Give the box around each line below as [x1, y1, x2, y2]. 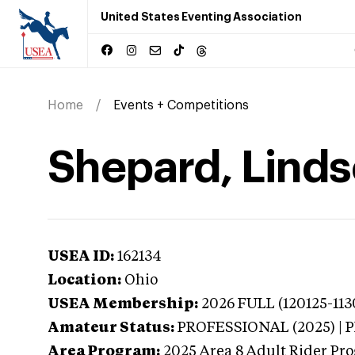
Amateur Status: [48, 321, 174, 335]
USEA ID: [48, 250, 114, 264]
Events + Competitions [113, 99, 249, 112]
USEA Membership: [48, 297, 198, 311]
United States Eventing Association [101, 11, 302, 22]
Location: [48, 273, 121, 288]
